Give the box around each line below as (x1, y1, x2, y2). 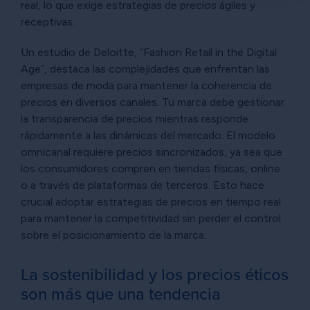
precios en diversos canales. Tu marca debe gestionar (21, 95, 284, 109)
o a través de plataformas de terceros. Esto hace (21, 179, 264, 192)
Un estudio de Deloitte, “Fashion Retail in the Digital (21, 46, 277, 60)
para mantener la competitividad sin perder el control (21, 212, 281, 226)
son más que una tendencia (21, 282, 221, 307)
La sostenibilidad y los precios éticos (21, 262, 289, 288)
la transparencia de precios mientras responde (21, 112, 248, 126)
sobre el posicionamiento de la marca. (21, 228, 206, 242)
